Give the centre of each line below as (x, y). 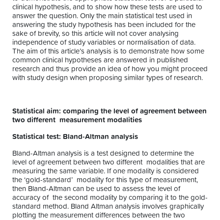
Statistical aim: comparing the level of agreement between (110, 111)
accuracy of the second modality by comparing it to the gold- (110, 197)
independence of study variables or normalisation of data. (104, 42)
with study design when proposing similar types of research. (108, 78)
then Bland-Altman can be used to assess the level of (96, 189)
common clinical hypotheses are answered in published (100, 60)
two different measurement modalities (78, 120)
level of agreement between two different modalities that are (109, 162)
